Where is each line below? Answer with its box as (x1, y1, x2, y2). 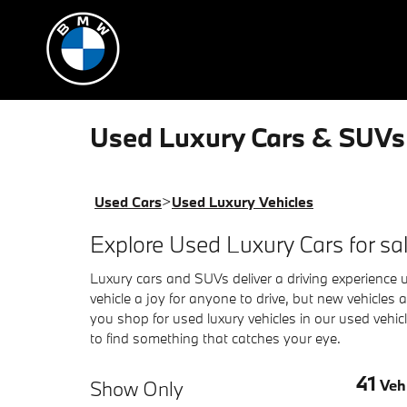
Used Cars (94, 193, 162, 211)
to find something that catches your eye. (90, 328, 341, 347)
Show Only (90, 374, 184, 402)
